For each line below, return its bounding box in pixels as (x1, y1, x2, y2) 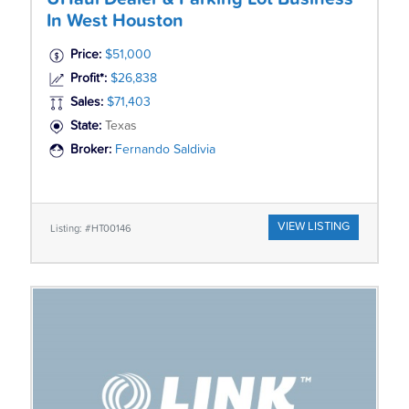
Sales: (69, 96, 103, 110)
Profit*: (69, 72, 107, 86)
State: (69, 120, 105, 133)
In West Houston (46, 12, 184, 31)
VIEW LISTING (278, 221, 351, 234)
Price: (69, 48, 101, 62)
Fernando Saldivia (114, 143, 215, 157)
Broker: (69, 143, 115, 157)
